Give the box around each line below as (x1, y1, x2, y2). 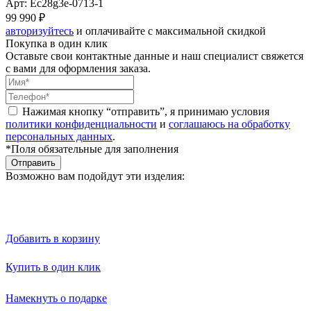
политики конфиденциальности (6, 117, 157, 130)
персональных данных (6, 130, 112, 142)
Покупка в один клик (6, 37, 108, 49)
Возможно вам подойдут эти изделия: (6, 169, 185, 182)
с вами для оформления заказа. (6, 62, 151, 74)
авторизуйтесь (6, 24, 74, 37)
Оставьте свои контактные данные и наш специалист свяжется (6, 49, 303, 62)
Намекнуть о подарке (6, 292, 107, 304)
